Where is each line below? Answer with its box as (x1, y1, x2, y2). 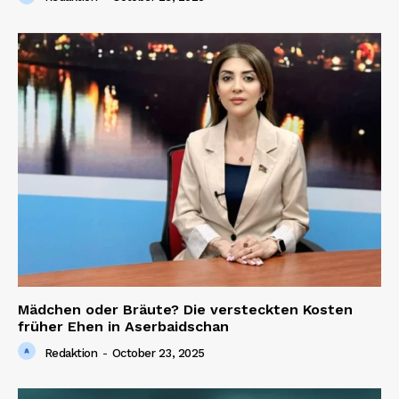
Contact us (27, 108, 97, 124)
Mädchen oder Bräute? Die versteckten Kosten (18, 301, 353, 319)
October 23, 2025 (111, 346, 205, 360)
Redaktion (44, 346, 97, 360)
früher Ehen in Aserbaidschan (18, 318, 229, 336)
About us (27, 80, 83, 96)
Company (27, 34, 145, 67)
